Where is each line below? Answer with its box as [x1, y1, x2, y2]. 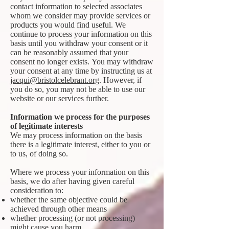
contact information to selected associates [10, 2, 142, 11]
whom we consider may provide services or [10, 11, 150, 20]
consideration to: [10, 186, 63, 195]
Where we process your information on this [10, 168, 149, 176]
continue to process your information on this [10, 30, 152, 38]
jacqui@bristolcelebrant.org [10, 76, 99, 84]
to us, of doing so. [10, 149, 68, 158]
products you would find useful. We [10, 20, 126, 29]
